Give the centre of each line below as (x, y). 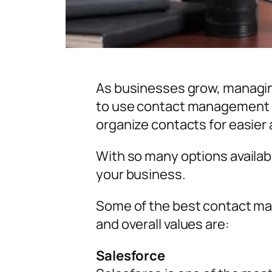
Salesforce (131, 256)
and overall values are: (163, 224)
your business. (141, 175)
